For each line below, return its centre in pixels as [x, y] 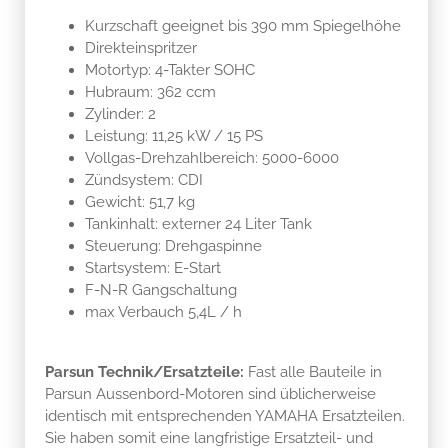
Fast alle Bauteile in [313, 371]
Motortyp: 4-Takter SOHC [170, 69]
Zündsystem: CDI [144, 179]
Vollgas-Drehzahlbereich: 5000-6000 [212, 157]
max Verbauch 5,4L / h [163, 311]
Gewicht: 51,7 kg [140, 201]
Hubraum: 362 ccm [150, 91]
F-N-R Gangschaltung [161, 289]
